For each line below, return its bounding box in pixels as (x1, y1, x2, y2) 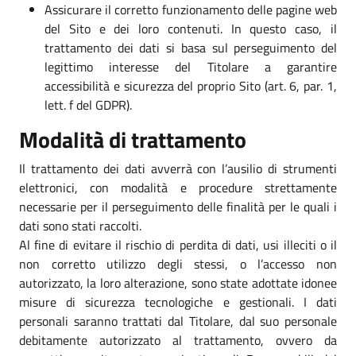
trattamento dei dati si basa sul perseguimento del (44, 37, 337, 57)
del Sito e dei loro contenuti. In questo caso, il (44, 18, 337, 38)
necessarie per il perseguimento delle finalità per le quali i (19, 196, 337, 216)
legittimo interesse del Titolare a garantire (44, 56, 337, 76)
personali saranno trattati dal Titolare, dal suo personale (19, 311, 337, 331)
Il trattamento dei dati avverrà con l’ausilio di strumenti (19, 158, 337, 178)
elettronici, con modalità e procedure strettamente (19, 177, 337, 197)
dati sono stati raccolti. (19, 215, 141, 235)
